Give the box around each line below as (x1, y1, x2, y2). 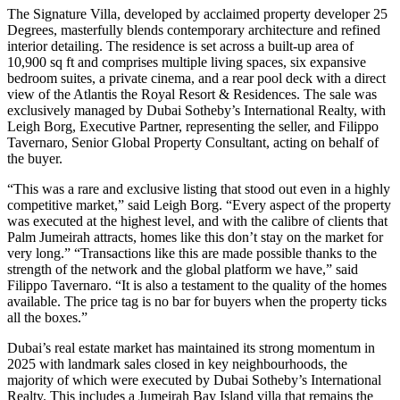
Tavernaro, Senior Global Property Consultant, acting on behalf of (7, 134, 379, 150)
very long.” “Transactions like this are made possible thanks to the (7, 245, 377, 261)
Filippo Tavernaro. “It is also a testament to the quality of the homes (7, 277, 387, 293)
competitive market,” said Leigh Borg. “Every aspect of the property (7, 196, 391, 212)
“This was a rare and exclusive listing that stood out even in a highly (7, 180, 390, 196)
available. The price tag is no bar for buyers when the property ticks (7, 293, 387, 309)
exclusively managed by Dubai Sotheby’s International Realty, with (7, 102, 386, 118)
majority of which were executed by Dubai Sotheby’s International (7, 371, 381, 387)
